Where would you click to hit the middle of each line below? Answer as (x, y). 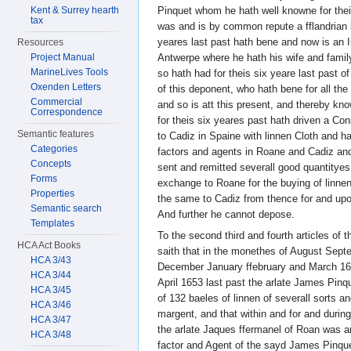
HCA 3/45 (51, 290)
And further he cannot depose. (226, 214)
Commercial (57, 102)
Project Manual (63, 57)
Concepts (51, 164)
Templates (53, 223)
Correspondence (67, 112)
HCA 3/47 (51, 320)
